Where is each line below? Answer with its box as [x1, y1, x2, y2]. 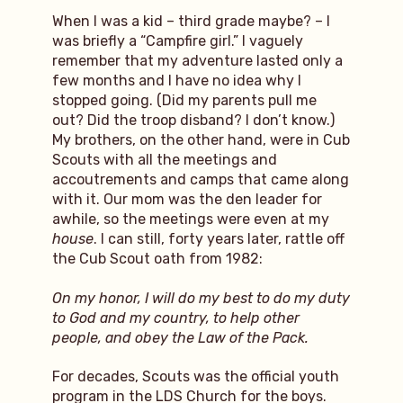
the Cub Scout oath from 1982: [51, 250, 263, 268]
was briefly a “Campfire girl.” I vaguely [51, 32, 303, 50]
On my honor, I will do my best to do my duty [51, 289, 350, 307]
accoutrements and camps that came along [51, 171, 349, 189]
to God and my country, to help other [51, 309, 300, 327]
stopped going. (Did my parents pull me [51, 92, 317, 110]
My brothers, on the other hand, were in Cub [51, 131, 350, 149]
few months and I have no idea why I [51, 72, 301, 90]
